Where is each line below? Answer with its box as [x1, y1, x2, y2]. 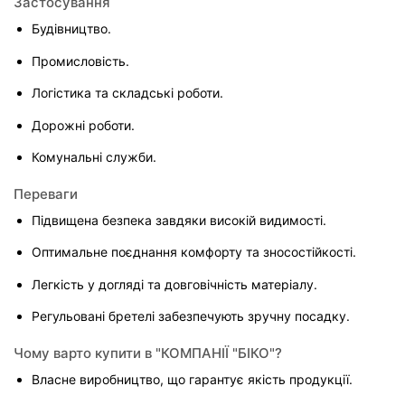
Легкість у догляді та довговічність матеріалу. [32, 276, 317, 292]
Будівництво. [32, 21, 111, 37]
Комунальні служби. [32, 149, 156, 165]
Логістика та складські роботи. [32, 85, 223, 101]
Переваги [14, 184, 78, 202]
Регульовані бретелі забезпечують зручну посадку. [32, 308, 350, 325]
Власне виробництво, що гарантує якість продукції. [32, 372, 353, 388]
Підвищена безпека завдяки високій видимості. [32, 212, 326, 229]
